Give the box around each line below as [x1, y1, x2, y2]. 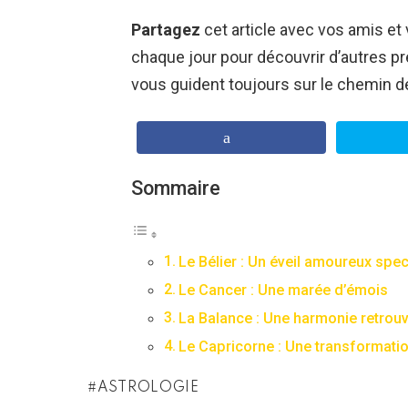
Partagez [131, 19, 200, 39]
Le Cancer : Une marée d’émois [178, 280, 389, 299]
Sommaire [131, 176, 220, 199]
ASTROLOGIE [97, 380, 199, 395]
